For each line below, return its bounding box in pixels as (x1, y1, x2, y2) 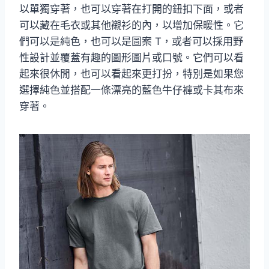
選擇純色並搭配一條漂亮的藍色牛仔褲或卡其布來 (19, 83, 244, 96)
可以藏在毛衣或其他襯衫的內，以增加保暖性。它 (19, 19, 244, 31)
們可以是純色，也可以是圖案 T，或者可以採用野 (19, 35, 243, 47)
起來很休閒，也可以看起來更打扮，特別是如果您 (19, 67, 244, 80)
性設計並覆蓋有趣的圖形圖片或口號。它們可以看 (19, 51, 244, 64)
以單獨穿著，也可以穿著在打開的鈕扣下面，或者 (19, 2, 244, 15)
